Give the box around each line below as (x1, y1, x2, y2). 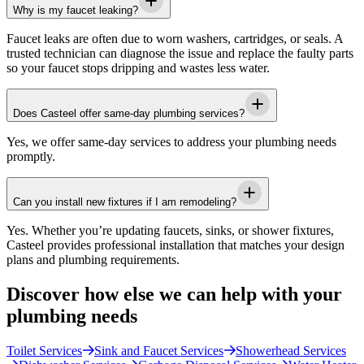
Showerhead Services (236, 343, 346, 357)
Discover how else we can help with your (6, 284, 342, 305)
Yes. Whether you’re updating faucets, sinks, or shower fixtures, (6, 223, 334, 238)
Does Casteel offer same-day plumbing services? (13, 107, 245, 120)
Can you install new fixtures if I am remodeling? (13, 196, 236, 209)
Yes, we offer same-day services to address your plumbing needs (6, 135, 336, 149)
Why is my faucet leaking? (13, 4, 138, 17)
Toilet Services (6, 343, 82, 357)
